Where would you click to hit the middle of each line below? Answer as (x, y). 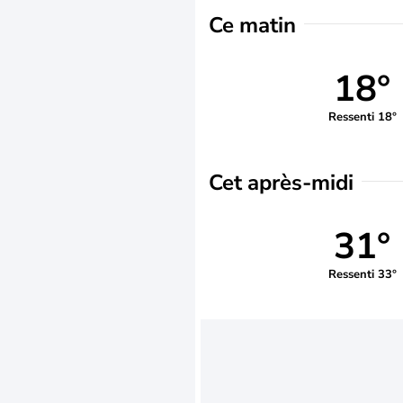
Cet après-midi (281, 183)
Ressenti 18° (362, 116)
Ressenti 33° (362, 274)
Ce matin (252, 25)
